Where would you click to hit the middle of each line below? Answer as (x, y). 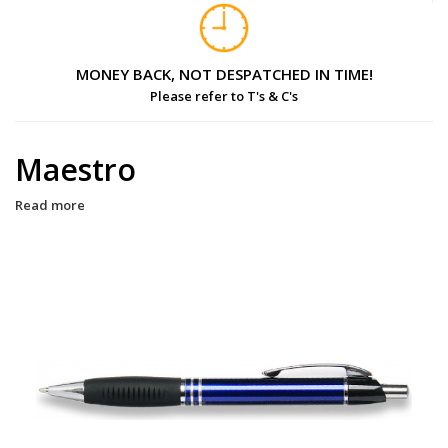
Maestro (75, 169)
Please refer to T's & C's (224, 96)
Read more (50, 205)
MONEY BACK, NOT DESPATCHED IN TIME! (224, 74)
